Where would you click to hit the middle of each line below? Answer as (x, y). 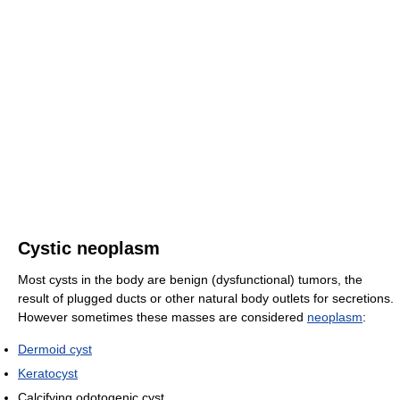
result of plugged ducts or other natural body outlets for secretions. (206, 299)
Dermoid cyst (55, 350)
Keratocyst (48, 374)
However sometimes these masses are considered (162, 317)
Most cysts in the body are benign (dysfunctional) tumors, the (190, 280)
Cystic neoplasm (89, 249)
